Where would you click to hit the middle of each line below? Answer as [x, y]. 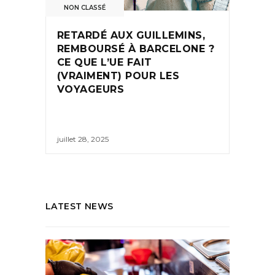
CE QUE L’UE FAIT [105, 62]
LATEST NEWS [79, 207]
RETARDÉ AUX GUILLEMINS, [131, 35]
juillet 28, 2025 [83, 139]
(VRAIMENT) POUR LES [118, 76]
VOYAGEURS [91, 89]
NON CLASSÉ [85, 8]
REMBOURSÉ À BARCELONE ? [136, 49]
